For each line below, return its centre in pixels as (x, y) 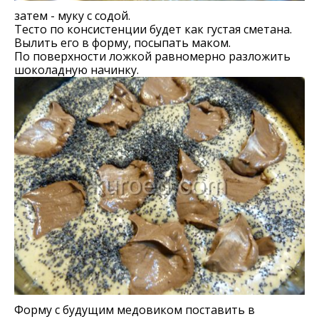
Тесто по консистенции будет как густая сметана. (153, 29)
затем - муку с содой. (72, 16)
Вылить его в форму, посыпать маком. (122, 43)
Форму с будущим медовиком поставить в (135, 310)
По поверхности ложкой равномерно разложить (152, 56)
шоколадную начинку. (77, 70)
